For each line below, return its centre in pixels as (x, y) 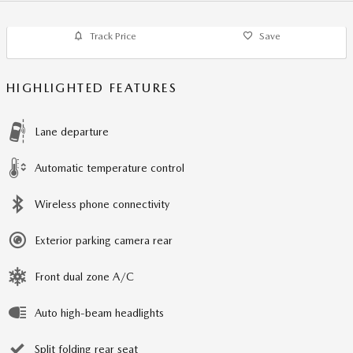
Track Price (113, 36)
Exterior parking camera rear (104, 241)
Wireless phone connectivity (102, 204)
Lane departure (72, 132)
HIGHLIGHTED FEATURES (92, 88)
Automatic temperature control (110, 168)
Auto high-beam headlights (99, 313)
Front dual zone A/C (84, 277)
